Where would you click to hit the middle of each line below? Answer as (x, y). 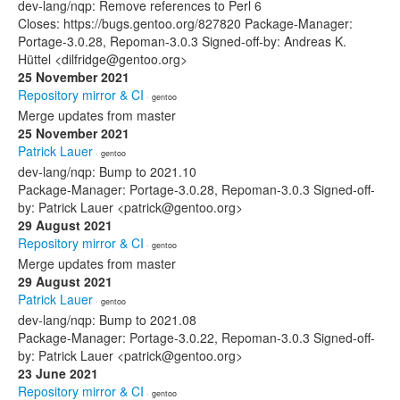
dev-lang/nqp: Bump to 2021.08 (107, 320)
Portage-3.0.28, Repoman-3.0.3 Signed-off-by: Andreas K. (182, 41)
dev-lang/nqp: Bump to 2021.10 (107, 171)
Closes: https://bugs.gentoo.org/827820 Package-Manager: (185, 23)
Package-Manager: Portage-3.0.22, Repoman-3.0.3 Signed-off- (196, 337)
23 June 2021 (58, 373)
